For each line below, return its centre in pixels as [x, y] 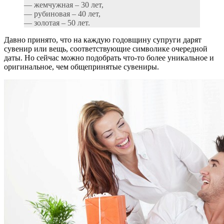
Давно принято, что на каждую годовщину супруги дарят [103, 40]
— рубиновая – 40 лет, [62, 14]
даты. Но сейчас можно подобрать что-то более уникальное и [109, 58]
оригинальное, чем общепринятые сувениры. [81, 67]
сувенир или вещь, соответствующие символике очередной [106, 49]
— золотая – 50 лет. [57, 23]
